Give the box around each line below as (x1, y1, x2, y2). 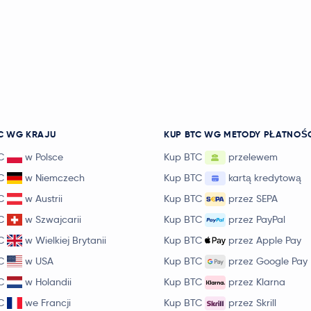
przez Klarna (228, 276, 285, 288)
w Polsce (25, 151, 63, 163)
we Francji (25, 296, 71, 309)
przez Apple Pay (228, 234, 301, 246)
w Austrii (25, 192, 62, 205)
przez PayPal (228, 213, 285, 226)
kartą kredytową (228, 171, 301, 184)
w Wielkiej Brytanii (25, 234, 106, 246)
